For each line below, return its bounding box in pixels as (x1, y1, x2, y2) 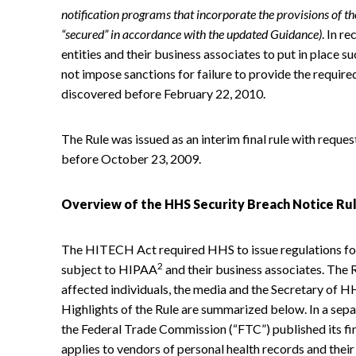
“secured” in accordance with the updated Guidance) (61, 25, 322, 41)
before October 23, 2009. (61, 150, 201, 166)
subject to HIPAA (61, 261, 157, 277)
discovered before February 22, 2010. (61, 85, 265, 101)
